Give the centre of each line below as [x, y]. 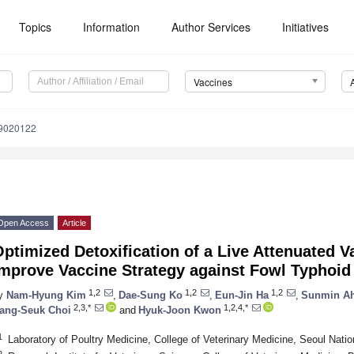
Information [112, 27]
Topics [36, 27]
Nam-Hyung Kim [46, 295]
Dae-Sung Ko [151, 295]
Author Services [211, 27]
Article [74, 223]
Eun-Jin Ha [242, 295]
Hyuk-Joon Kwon [180, 310]
